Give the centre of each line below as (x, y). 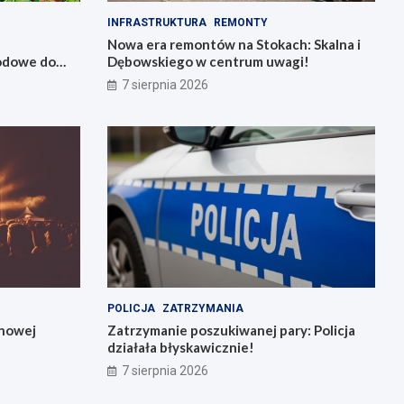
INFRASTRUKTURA (156, 23)
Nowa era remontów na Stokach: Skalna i (234, 45)
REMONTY (240, 23)
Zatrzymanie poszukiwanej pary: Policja (231, 330)
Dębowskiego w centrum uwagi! (208, 62)
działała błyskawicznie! (180, 347)
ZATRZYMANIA (202, 308)
